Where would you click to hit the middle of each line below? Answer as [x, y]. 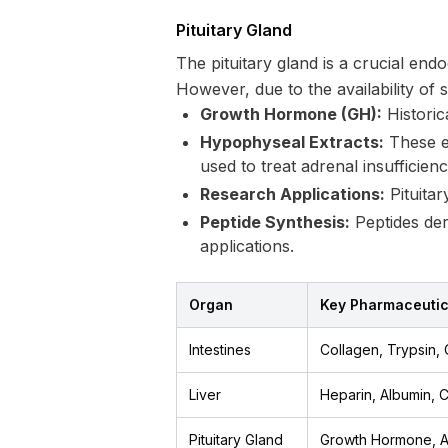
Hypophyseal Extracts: [292, 142]
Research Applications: [292, 194]
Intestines [220, 349]
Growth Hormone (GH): [291, 114]
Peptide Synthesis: [275, 222]
